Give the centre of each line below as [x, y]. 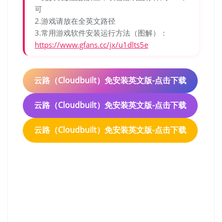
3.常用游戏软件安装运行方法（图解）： [101, 32]
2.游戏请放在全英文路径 [75, 21]
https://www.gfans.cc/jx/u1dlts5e [91, 44]
